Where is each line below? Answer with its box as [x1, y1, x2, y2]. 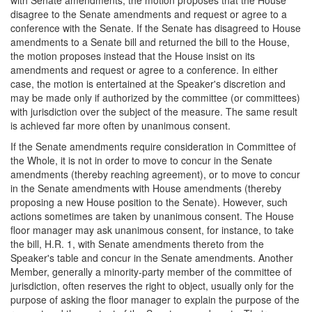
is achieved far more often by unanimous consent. [10, 118, 231, 132]
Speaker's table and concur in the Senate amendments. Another [10, 250, 293, 265]
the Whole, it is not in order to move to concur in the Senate [10, 153, 272, 167]
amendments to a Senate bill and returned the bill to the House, [10, 34, 290, 49]
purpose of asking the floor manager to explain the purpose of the [10, 292, 299, 306]
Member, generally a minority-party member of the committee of [10, 264, 292, 279]
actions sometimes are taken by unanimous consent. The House [10, 208, 294, 223]
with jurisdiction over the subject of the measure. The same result [10, 104, 297, 118]
